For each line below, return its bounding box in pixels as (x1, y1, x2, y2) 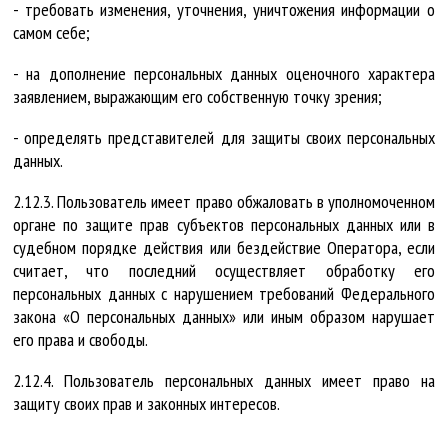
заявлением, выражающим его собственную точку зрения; (13, 85, 382, 109)
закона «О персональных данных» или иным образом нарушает (13, 305, 435, 329)
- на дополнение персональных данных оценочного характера (13, 62, 435, 86)
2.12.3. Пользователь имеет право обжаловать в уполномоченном (13, 190, 435, 214)
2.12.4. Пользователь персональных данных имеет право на (13, 369, 435, 393)
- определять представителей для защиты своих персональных (13, 126, 435, 150)
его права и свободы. (13, 328, 148, 352)
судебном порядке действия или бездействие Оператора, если (13, 236, 435, 260)
